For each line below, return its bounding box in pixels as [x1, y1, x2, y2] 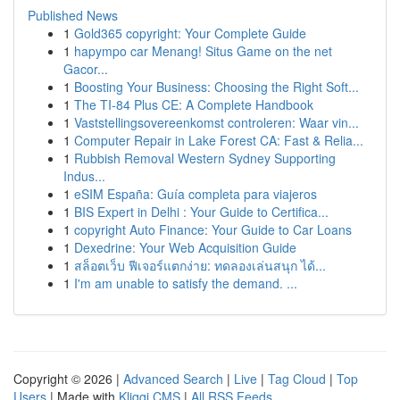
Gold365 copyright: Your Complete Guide [74, 24, 306, 42]
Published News [28, 6, 118, 24]
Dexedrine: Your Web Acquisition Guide [74, 238, 296, 256]
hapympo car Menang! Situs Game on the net [74, 42, 332, 60]
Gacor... [63, 60, 108, 78]
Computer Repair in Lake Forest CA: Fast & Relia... [74, 131, 363, 149]
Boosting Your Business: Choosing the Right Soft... [74, 78, 359, 96]
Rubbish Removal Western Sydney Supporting [74, 149, 336, 167]
